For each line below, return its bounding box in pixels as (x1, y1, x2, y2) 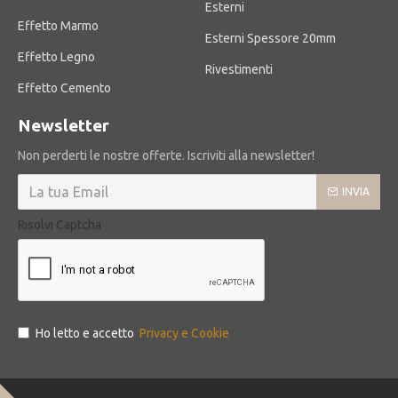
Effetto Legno (18, 50, 95, 64)
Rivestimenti (205, 62, 273, 76)
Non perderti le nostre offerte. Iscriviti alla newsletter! (18, 148, 314, 163)
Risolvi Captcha (18, 218, 101, 232)
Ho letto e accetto (36, 326, 137, 340)
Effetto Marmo (18, 19, 99, 33)
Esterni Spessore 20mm (205, 31, 336, 45)
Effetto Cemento (18, 81, 111, 95)
